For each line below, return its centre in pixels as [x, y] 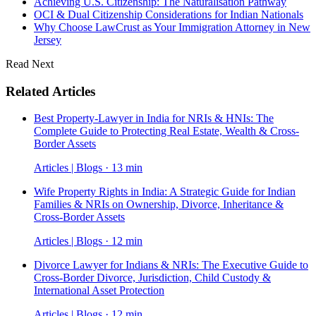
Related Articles [50, 91]
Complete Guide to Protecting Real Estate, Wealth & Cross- [166, 131]
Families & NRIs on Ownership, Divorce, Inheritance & [159, 205]
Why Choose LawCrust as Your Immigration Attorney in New [172, 27]
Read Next [30, 63]
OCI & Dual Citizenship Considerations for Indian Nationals [169, 14]
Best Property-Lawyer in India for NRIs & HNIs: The [154, 119]
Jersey [48, 39]
